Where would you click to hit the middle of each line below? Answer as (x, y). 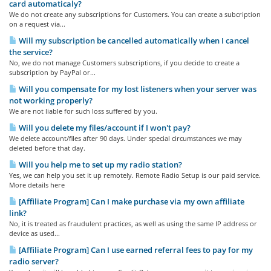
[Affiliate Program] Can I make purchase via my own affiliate (131, 201)
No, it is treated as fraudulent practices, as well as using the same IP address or (133, 224)
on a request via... (37, 24)
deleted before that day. (47, 148)
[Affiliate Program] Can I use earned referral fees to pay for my (135, 250)
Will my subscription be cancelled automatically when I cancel (133, 41)
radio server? (34, 261)
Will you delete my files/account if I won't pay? (104, 128)
